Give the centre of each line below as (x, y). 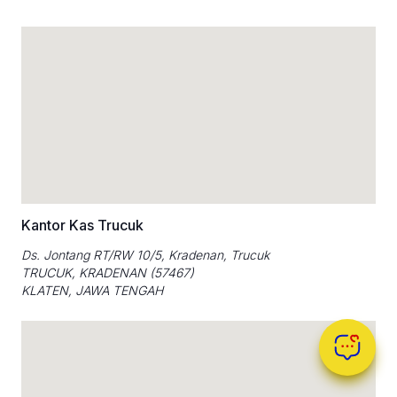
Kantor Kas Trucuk (82, 225)
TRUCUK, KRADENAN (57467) (108, 272)
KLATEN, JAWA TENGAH (92, 290)
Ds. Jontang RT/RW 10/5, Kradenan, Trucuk (145, 254)
